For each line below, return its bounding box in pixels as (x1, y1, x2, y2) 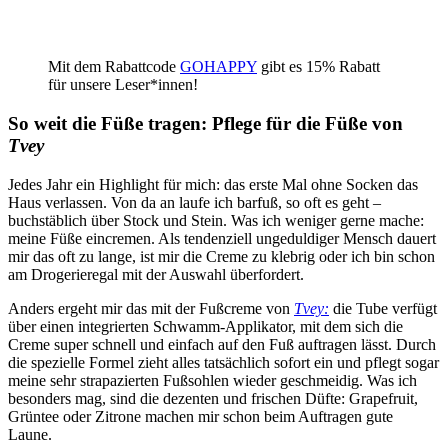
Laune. (8, 425, 56, 443)
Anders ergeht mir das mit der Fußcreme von (8, 299, 294, 317)
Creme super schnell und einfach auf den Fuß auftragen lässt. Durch (8, 335, 436, 353)
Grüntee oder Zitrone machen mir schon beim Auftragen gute (8, 407, 393, 425)
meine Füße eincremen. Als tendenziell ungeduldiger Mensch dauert (8, 229, 436, 247)
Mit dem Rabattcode (48, 58, 180, 76)
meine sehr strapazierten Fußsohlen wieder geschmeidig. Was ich (8, 371, 417, 389)
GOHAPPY (180, 58, 257, 76)
